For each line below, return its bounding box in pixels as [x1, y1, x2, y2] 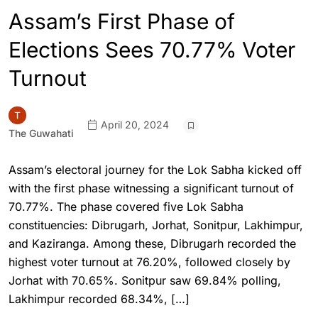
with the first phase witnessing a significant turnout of [9, 181, 294, 195]
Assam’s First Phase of [9, 9, 235, 34]
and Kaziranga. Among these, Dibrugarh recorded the [9, 236, 296, 251]
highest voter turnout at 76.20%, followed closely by [9, 255, 290, 269]
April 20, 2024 [98, 118, 169, 131]
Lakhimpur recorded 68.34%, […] [9, 292, 190, 306]
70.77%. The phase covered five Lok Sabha [9, 199, 243, 214]
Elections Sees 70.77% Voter [9, 37, 295, 62]
